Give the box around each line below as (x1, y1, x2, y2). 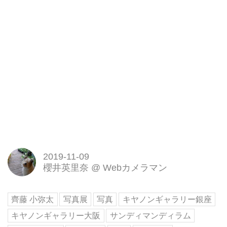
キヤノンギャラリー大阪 (11, 211, 101, 220)
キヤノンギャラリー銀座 (122, 195, 212, 204)
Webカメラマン (102, 163, 167, 173)
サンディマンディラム (109, 211, 191, 220)
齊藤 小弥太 (11, 195, 54, 204)
